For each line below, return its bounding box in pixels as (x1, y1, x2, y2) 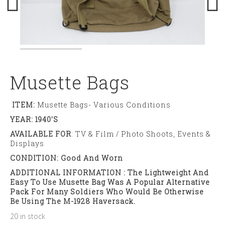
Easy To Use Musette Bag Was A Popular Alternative (10, 177, 210, 187)
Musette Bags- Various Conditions (35, 99, 171, 109)
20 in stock (10, 211, 45, 221)
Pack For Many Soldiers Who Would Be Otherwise (10, 186, 204, 196)
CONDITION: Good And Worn (10, 153, 123, 163)
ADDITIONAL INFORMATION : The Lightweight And (10, 167, 209, 177)
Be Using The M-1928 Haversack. (10, 196, 138, 206)
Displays (10, 138, 44, 148)
